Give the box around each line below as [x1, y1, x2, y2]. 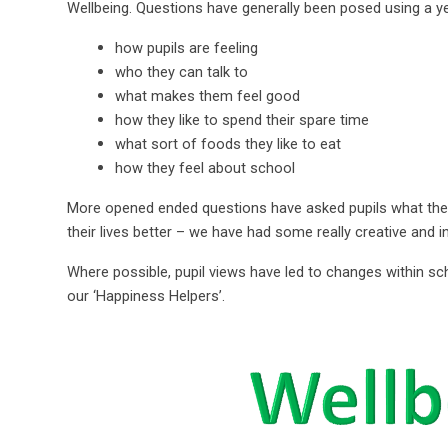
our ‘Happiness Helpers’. [67, 286, 226, 305]
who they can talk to [115, 62, 249, 81]
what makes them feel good [115, 86, 301, 105]
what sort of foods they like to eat [115, 134, 342, 153]
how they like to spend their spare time [115, 110, 370, 129]
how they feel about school [115, 158, 296, 177]
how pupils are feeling [115, 38, 259, 57]
